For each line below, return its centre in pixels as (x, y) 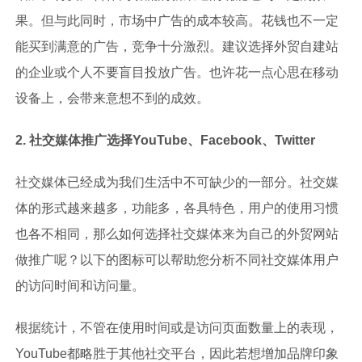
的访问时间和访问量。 (80, 286)
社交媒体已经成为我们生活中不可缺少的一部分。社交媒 (177, 183)
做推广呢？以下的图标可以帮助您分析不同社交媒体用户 (177, 260)
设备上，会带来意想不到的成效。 (112, 99)
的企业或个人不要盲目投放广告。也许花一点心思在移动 (177, 73)
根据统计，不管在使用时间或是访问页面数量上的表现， (177, 328)
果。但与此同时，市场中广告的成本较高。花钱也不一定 (177, 21)
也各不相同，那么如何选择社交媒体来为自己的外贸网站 (177, 234)
